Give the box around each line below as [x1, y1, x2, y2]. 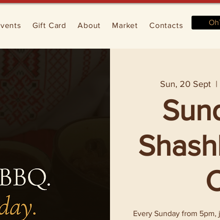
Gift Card [32, 21, 67, 29]
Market [112, 21, 138, 29]
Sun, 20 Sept [160, 79, 211, 89]
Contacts [149, 21, 183, 29]
